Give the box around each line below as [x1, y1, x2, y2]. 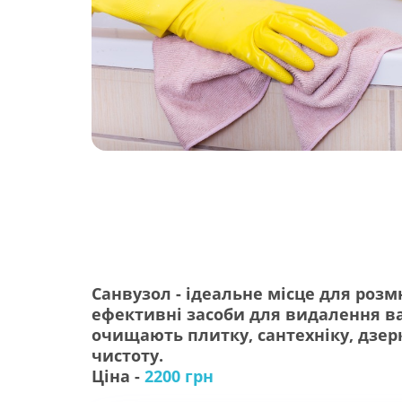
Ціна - [92, 364, 144, 387]
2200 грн [144, 364, 214, 387]
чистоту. [92, 344, 163, 366]
